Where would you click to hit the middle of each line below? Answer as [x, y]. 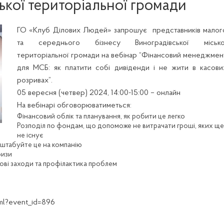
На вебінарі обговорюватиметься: [74, 105]
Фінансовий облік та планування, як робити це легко [101, 117]
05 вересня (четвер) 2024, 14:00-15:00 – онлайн [99, 93]
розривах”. [35, 80]
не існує [30, 136]
